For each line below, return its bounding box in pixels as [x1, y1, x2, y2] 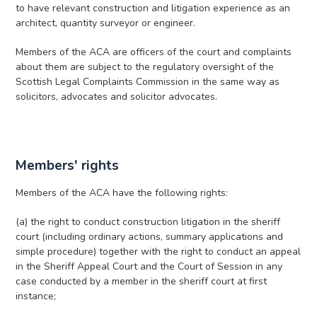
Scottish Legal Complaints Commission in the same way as [16, 75, 280, 88]
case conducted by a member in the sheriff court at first [16, 275, 267, 288]
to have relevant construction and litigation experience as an [16, 1, 291, 15]
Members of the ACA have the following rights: [16, 186, 229, 200]
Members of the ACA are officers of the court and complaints [16, 45, 292, 59]
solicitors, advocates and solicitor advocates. [16, 90, 218, 103]
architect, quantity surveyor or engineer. [16, 16, 196, 30]
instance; [16, 289, 57, 303]
